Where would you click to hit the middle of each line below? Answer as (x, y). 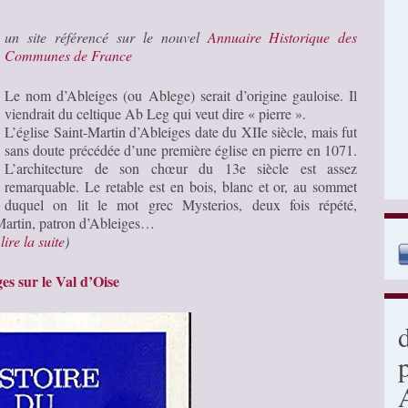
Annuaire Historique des (282, 36)
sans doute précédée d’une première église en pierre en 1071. (181, 149)
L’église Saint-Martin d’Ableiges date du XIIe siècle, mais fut (181, 131)
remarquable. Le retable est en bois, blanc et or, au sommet (181, 186)
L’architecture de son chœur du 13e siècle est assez (181, 168)
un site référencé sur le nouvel (106, 36)
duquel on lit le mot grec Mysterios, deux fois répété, (181, 204)
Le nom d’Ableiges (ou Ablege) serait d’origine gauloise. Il (181, 95)
